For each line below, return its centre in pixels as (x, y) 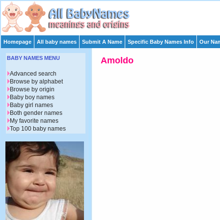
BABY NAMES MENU (33, 58)
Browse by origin (32, 90)
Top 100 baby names (38, 129)
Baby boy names (32, 97)
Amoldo (117, 61)
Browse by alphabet (36, 82)
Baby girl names (31, 105)
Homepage (17, 42)
